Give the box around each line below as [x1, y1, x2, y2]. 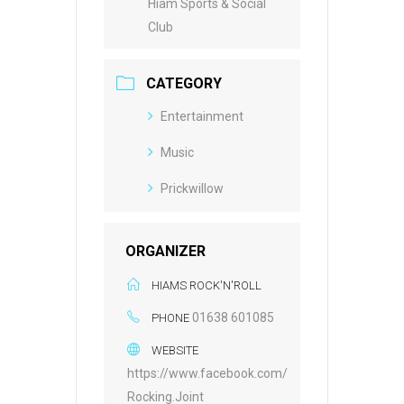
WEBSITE [151, 344, 198, 358]
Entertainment [161, 109, 243, 124]
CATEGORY [146, 75, 222, 93]
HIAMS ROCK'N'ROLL [151, 279, 262, 293]
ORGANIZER [125, 243, 206, 261]
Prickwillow [161, 181, 224, 197]
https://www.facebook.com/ [127, 366, 288, 381]
